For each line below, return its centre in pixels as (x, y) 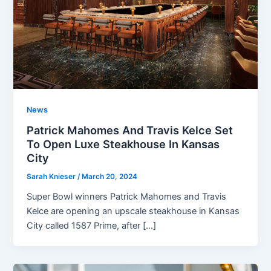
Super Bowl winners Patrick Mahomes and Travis (127, 197)
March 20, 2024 (110, 177)
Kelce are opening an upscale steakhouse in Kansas (133, 211)
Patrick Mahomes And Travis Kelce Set (130, 130)
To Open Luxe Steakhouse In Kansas (123, 144)
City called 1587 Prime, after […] (92, 226)
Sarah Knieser (52, 177)
